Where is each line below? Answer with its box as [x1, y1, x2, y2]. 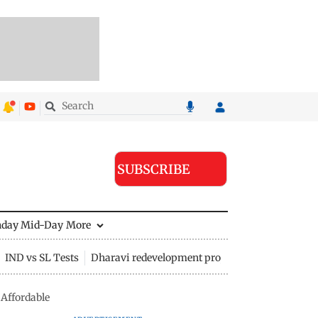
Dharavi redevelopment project [90, 251, 238, 264]
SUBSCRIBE [116, 160, 190, 177]
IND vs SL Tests [4, 251, 79, 264]
